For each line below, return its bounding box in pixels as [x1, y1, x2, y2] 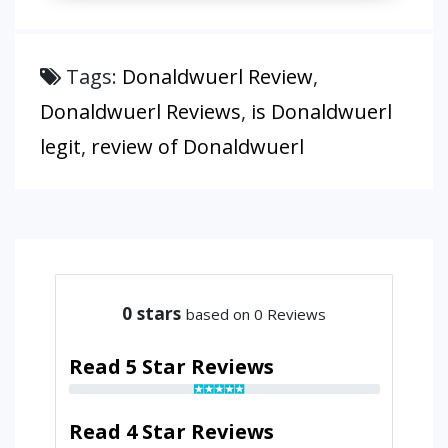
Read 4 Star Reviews [68, 417, 274, 445]
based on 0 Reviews [186, 303, 326, 324]
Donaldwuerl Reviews [40, 98, 241, 125]
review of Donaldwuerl [91, 133, 304, 160]
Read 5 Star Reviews [68, 352, 274, 380]
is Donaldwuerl [251, 98, 392, 125]
